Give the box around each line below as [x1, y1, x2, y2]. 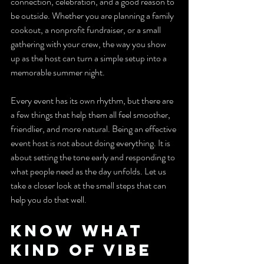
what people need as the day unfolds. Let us [11, 164, 168, 178]
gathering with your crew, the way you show [11, 37, 168, 51]
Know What [11, 220, 150, 240]
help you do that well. [11, 193, 87, 206]
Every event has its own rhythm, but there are [11, 94, 175, 107]
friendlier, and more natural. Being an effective [11, 122, 178, 136]
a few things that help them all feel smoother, [11, 108, 172, 121]
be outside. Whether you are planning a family [11, 9, 176, 22]
